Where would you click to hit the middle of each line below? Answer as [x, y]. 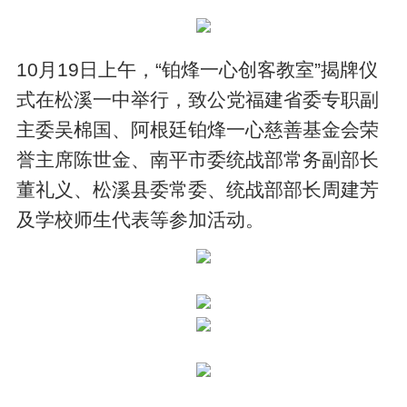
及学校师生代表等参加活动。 [141, 220]
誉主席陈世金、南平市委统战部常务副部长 [198, 160]
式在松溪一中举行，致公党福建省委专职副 [198, 100]
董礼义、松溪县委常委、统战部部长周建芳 [198, 190]
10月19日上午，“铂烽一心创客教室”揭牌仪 [198, 70]
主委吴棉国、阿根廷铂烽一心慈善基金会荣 [198, 130]
